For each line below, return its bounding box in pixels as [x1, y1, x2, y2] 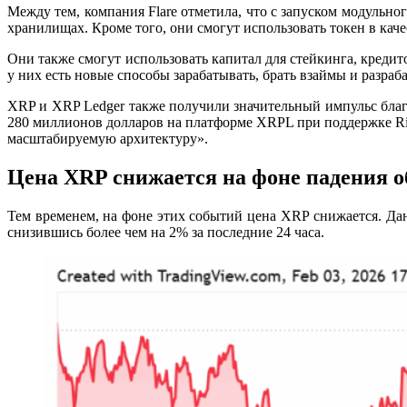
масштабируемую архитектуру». [7, 131, 208, 147]
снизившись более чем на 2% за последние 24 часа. [7, 224, 324, 241]
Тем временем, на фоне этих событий [7, 208, 248, 224]
